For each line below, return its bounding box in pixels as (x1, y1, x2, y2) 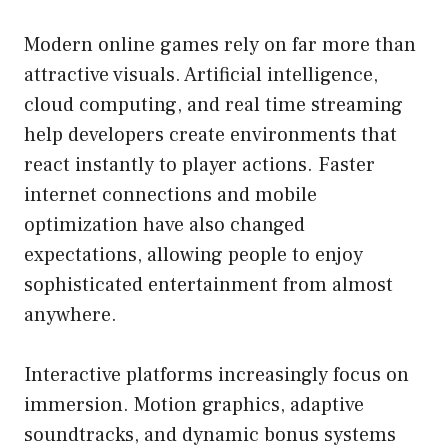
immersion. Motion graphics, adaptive (24, 392, 364, 419)
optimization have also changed (24, 212, 305, 239)
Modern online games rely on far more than (24, 32, 416, 59)
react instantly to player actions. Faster (24, 152, 375, 179)
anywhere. (24, 302, 117, 329)
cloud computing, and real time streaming (24, 92, 403, 119)
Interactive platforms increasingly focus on (24, 362, 409, 389)
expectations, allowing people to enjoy (24, 242, 363, 269)
